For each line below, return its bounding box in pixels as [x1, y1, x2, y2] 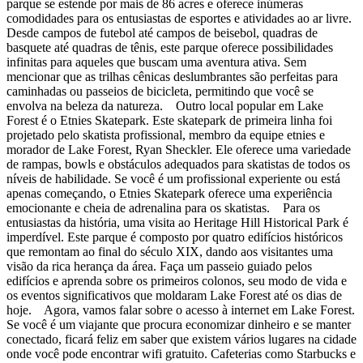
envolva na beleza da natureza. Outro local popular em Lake [6, 99, 323, 113]
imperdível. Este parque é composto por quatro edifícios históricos [6, 230, 343, 245]
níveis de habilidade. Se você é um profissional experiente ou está [6, 172, 340, 186]
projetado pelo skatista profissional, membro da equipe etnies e [6, 128, 325, 143]
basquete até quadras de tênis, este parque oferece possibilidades [6, 41, 333, 55]
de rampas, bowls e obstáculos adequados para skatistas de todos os [6, 157, 350, 172]
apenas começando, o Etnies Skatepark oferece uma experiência [6, 186, 332, 201]
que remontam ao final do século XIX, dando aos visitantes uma [6, 245, 333, 259]
